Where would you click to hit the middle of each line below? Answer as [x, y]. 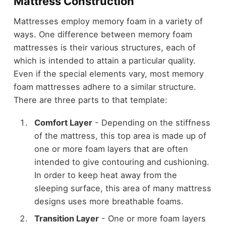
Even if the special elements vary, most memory [108, 74]
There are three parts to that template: [90, 100]
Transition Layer [66, 219]
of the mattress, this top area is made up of [120, 135]
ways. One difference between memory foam [103, 35]
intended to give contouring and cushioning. [122, 162]
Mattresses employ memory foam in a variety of [108, 21]
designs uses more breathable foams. [109, 201]
